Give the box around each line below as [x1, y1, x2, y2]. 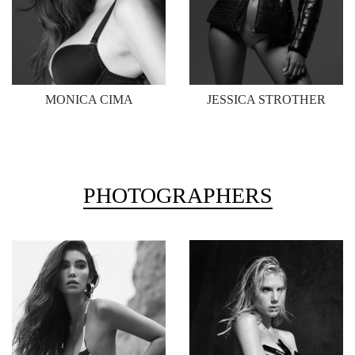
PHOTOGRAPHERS [82, 183, 273, 208]
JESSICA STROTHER [207, 92, 326, 106]
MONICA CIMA [44, 92, 133, 106]
